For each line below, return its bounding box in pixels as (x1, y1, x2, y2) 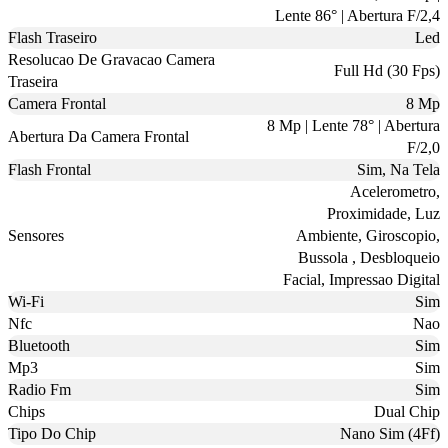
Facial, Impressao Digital (283, 270, 440, 288)
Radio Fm (8, 380, 71, 398)
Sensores (8, 226, 64, 244)
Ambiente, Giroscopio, (296, 226, 440, 244)
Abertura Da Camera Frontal (8, 127, 189, 145)
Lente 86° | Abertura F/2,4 (275, 6, 440, 24)
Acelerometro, (350, 182, 440, 200)
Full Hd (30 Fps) (334, 61, 440, 79)
